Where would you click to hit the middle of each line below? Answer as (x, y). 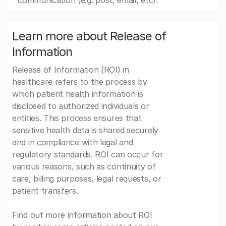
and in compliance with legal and (73, 143)
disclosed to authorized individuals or (81, 106)
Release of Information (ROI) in (71, 70)
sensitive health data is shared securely (85, 130)
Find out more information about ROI (82, 215)
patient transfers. (45, 191)
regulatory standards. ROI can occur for (88, 155)
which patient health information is (78, 94)
